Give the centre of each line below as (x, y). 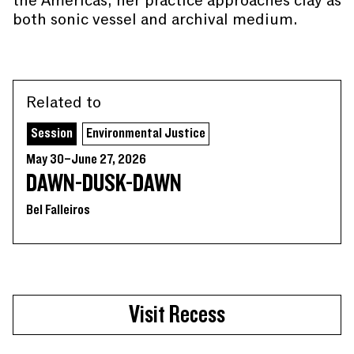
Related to (64, 102)
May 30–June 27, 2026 (86, 160)
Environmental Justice (146, 134)
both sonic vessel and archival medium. (155, 19)
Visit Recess (177, 315)
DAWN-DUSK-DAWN (104, 184)
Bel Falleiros (58, 210)
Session (52, 134)
